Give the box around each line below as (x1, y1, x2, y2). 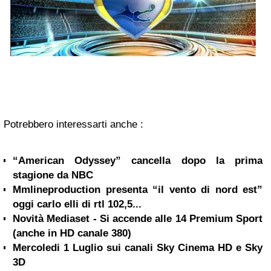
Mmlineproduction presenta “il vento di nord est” (13, 184, 263, 196)
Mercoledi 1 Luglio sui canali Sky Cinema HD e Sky (13, 242, 263, 254)
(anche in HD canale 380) (13, 227, 131, 240)
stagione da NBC (13, 169, 93, 181)
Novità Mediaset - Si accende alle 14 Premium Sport (13, 213, 263, 225)
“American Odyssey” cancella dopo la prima (13, 155, 263, 167)
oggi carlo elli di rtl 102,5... (13, 198, 142, 211)
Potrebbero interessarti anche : (4, 119, 143, 131)
